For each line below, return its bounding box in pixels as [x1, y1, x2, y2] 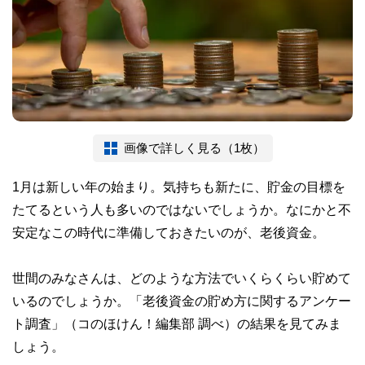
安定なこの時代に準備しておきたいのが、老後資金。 [12, 225, 325, 239]
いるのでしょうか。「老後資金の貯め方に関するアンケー [12, 293, 351, 307]
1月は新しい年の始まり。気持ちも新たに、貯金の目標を [12, 179, 345, 193]
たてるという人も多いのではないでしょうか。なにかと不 [12, 202, 351, 216]
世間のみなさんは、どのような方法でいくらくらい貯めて [12, 270, 351, 284]
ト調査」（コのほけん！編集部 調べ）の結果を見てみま [12, 316, 341, 330]
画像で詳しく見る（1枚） [123, 141, 265, 154]
